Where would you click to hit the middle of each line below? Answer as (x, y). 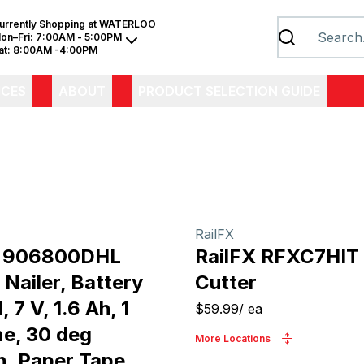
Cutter (226, 282)
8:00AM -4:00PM (55, 50)
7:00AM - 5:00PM (78, 37)
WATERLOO (127, 24)
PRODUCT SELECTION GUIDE (229, 91)
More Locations (233, 338)
